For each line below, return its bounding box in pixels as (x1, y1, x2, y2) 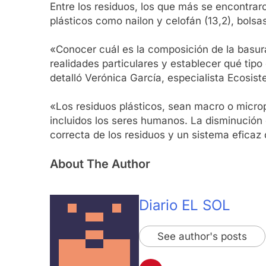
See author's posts (157, 230, 247, 243)
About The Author (50, 157, 150, 172)
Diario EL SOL (139, 197, 230, 214)
